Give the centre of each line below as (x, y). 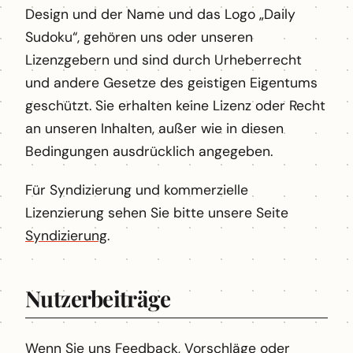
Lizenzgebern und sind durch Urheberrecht (163, 60)
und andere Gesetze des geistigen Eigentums (171, 83)
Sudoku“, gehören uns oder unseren (139, 37)
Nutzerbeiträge (98, 299)
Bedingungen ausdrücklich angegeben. (149, 152)
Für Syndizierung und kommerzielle (137, 190)
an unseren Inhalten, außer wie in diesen (154, 129)
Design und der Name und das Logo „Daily (160, 15)
